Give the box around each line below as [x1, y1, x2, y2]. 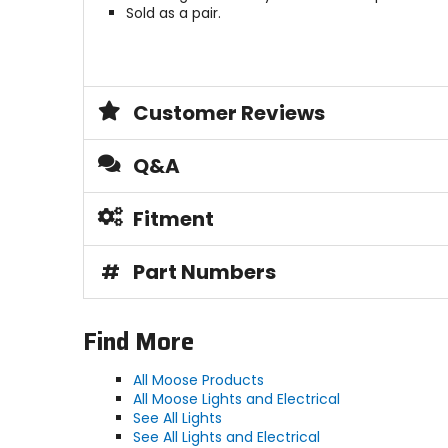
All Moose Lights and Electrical [132, 389, 340, 410]
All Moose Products [132, 370, 264, 391]
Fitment [132, 205, 214, 234]
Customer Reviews [132, 99, 325, 128]
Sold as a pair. [125, 3, 221, 24]
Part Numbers [132, 258, 276, 287]
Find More [82, 323, 194, 362]
